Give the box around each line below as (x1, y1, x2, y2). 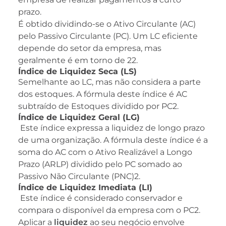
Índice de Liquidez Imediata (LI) (18, 183, 152, 193)
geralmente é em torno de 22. (18, 55, 138, 66)
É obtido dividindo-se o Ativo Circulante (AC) (18, 19, 196, 29)
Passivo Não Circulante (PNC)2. (18, 172, 140, 182)
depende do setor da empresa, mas (18, 43, 161, 53)
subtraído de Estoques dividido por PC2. (18, 101, 179, 111)
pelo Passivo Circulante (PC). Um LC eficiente (18, 31, 198, 41)
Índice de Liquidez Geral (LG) (18, 112, 140, 123)
